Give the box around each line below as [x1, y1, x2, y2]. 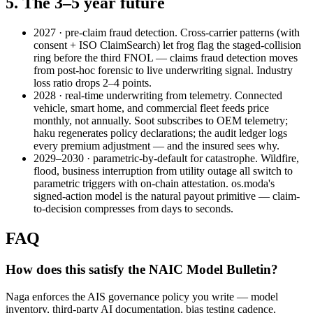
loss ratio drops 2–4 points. [34, 77, 152, 89]
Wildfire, [258, 152, 299, 165]
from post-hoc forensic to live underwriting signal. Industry [34, 64, 293, 77]
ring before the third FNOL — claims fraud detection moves [34, 52, 298, 64]
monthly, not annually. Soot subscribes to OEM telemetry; [34, 115, 288, 127]
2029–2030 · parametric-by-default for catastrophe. [34, 152, 258, 165]
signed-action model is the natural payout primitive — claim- [34, 190, 300, 203]
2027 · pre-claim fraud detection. [34, 27, 177, 39]
